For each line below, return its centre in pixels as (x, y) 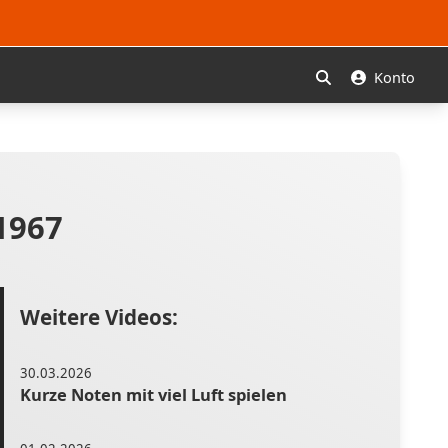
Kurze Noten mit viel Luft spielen (153, 395)
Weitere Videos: (99, 317)
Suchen (347, 96)
